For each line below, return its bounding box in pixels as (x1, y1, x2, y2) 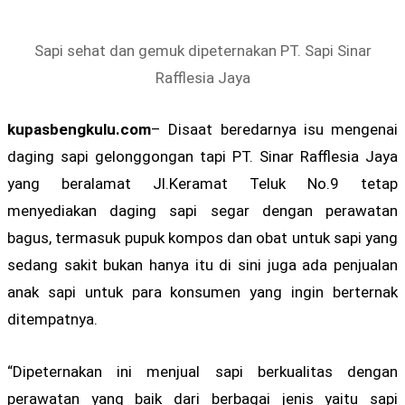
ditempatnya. (7, 310, 98, 329)
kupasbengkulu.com (7, 120, 151, 139)
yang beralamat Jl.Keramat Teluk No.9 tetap (7, 174, 398, 193)
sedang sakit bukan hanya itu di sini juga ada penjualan (7, 256, 398, 275)
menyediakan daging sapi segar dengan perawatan (7, 202, 398, 221)
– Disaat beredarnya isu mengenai (151, 120, 398, 139)
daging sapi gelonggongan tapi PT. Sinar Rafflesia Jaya (7, 147, 398, 166)
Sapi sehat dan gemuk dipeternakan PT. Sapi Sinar (33, 42, 372, 61)
